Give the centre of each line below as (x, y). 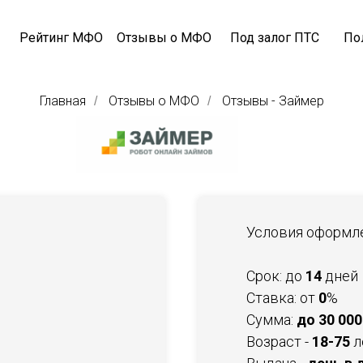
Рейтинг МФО (61, 38)
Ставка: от (282, 298)
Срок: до (276, 276)
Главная (62, 101)
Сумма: (271, 320)
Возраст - (279, 342)
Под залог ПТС (275, 38)
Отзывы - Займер (273, 101)
